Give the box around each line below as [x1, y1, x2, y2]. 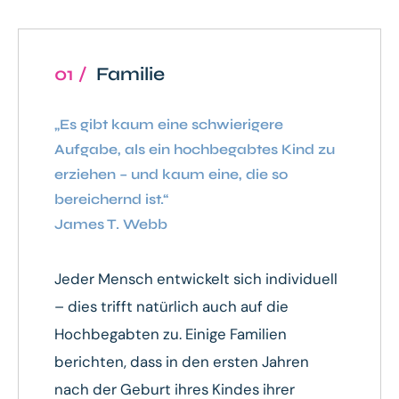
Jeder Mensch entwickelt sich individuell [54, 268, 338, 289]
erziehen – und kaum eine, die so [54, 165, 288, 183]
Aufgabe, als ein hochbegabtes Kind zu [54, 140, 335, 158]
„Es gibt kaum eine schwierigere [54, 115, 283, 133]
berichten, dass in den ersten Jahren [54, 351, 309, 371]
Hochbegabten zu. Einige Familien [54, 323, 287, 344]
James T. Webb [54, 215, 167, 232]
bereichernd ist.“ [54, 190, 168, 208]
